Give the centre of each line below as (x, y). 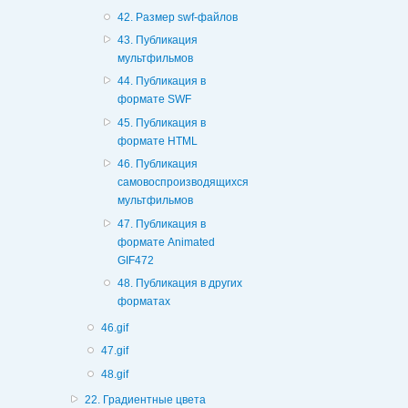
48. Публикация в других (180, 284)
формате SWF (155, 100)
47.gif (115, 351)
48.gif (115, 374)
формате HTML (158, 141)
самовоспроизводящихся (184, 183)
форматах (144, 302)
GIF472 (136, 260)
